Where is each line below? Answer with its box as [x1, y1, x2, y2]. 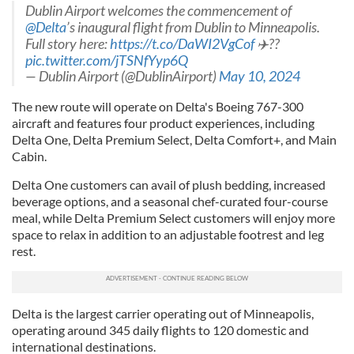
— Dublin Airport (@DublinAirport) [25, 68, 219, 85]
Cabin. [12, 149, 49, 164]
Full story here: [25, 36, 110, 52]
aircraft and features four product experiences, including [12, 115, 314, 130]
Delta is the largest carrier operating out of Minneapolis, [12, 306, 314, 321]
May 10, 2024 [219, 68, 300, 85]
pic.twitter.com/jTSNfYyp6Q [25, 52, 188, 69]
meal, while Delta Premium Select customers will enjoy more [12, 210, 335, 225]
